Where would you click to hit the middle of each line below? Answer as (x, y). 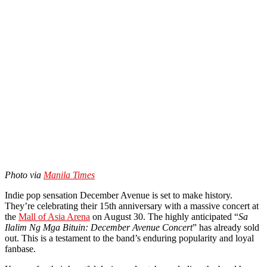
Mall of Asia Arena (54, 216)
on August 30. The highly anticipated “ (164, 216)
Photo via (24, 175)
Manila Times (69, 175)
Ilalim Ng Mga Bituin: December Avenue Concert (99, 227)
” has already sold (226, 227)
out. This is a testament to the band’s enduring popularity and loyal (129, 238)
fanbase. (20, 249)
